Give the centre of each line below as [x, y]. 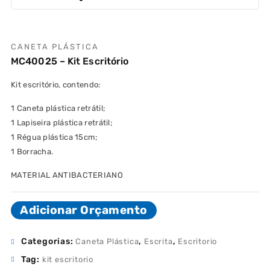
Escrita [159, 242]
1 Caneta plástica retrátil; [58, 108]
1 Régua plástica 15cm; [55, 137]
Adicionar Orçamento [84, 210]
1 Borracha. [32, 152]
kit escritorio [68, 259]
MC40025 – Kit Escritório [70, 61]
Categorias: [48, 242]
